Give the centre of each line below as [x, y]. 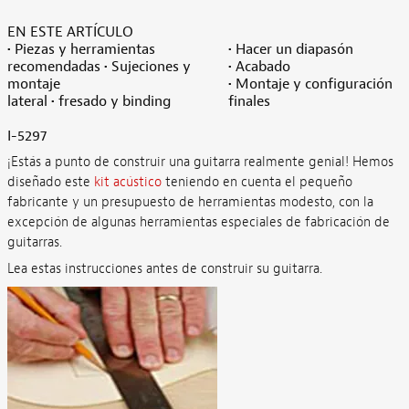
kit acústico [127, 182]
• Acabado [259, 67]
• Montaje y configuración [310, 84]
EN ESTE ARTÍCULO [70, 32]
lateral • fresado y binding [89, 101]
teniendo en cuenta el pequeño [257, 182]
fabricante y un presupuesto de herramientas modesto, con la [190, 202]
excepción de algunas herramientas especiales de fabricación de [198, 222]
